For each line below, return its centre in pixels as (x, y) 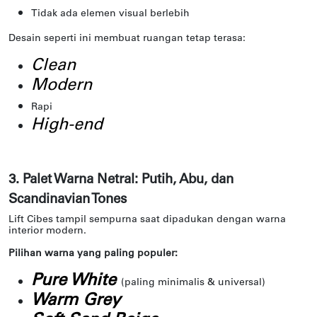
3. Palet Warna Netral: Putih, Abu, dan (121, 180)
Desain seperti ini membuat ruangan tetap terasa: (127, 39)
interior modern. (47, 231)
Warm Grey (76, 301)
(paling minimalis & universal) (193, 283)
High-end (67, 126)
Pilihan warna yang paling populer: (93, 254)
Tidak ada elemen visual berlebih (110, 14)
